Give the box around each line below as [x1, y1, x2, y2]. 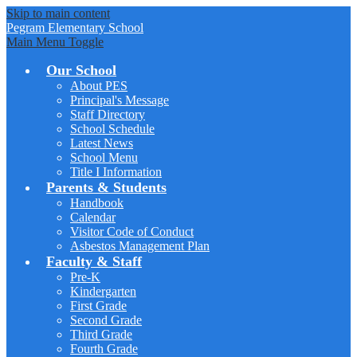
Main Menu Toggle [6, 35, 104, 49]
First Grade [70, 299, 127, 312]
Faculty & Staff [46, 253, 142, 269]
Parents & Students [46, 179, 167, 195]
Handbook [70, 196, 124, 210]
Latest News [70, 136, 133, 150]
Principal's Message [70, 93, 169, 107]
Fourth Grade [70, 342, 138, 355]
